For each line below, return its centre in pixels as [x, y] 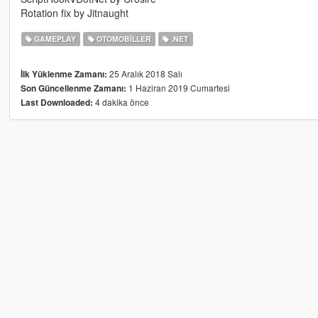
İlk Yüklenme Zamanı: [64, 75]
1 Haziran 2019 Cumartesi [178, 88]
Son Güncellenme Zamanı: [73, 89]
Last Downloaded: [56, 103]
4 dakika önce [121, 102]
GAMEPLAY [54, 39]
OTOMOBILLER [122, 39]
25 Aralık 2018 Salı [144, 74]
